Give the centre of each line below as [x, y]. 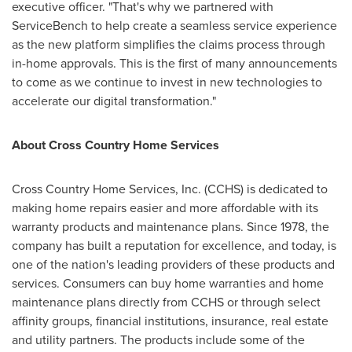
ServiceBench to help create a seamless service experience [174, 26]
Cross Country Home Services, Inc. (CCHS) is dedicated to [170, 189]
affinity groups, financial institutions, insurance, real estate [170, 321]
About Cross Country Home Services [115, 145]
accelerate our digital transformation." [114, 101]
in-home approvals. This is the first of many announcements [174, 63]
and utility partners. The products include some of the [158, 340]
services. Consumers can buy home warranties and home [168, 283]
